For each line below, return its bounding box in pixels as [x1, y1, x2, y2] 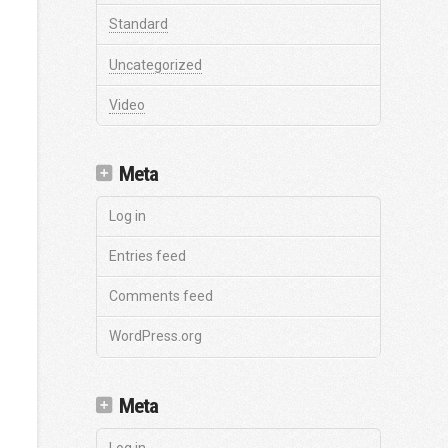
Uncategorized [109, 56, 202, 73]
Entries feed [109, 248, 186, 265]
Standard [109, 16, 168, 33]
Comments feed [109, 288, 213, 305]
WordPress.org [109, 328, 202, 345]
